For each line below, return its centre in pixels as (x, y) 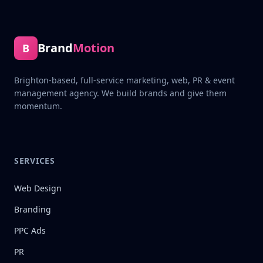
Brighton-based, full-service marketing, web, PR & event (124, 80)
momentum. (38, 106)
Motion (94, 48)
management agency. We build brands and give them (120, 93)
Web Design (38, 188)
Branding (33, 209)
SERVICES (35, 161)
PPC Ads (30, 230)
